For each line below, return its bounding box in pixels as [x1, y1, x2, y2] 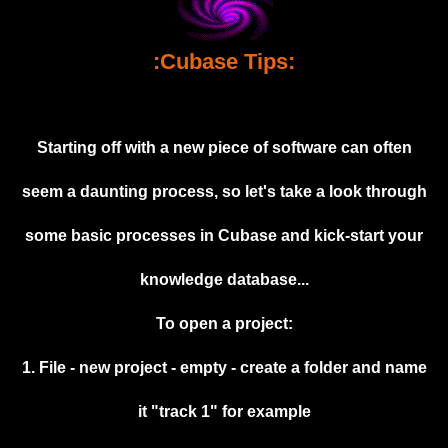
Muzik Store [30, 347, 185, 387]
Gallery [30, 235, 110, 275]
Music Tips [15, 199, 87, 220]
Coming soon [10, 67, 88, 88]
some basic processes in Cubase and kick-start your [25, 227, 423, 245]
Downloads [10, 166, 74, 187]
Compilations [10, 133, 85, 154]
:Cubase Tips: [153, 49, 295, 75]
